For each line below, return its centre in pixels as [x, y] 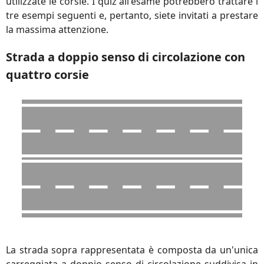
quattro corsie [47, 75]
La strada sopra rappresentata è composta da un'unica [132, 250]
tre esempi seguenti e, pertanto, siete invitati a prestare [132, 15]
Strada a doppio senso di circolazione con [126, 57]
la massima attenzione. [57, 29]
